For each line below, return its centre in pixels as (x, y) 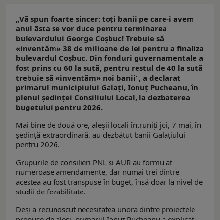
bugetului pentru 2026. (59, 107)
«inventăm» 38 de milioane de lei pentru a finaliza (110, 48)
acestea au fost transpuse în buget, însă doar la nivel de (109, 181)
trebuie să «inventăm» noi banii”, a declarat (98, 77)
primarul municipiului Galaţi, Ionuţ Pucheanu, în (107, 87)
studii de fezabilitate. (51, 191)
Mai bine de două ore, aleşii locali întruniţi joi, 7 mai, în (109, 124)
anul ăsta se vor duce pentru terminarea (91, 28)
